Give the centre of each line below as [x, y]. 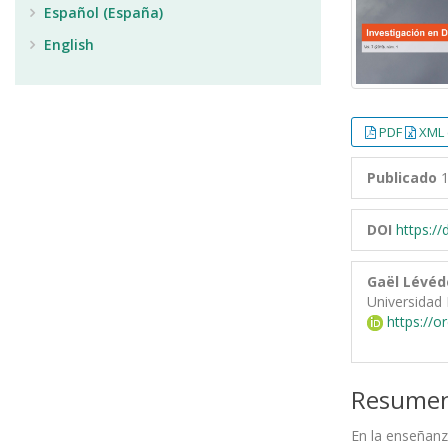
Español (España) [101, 12]
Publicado [402, 177]
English [67, 44]
